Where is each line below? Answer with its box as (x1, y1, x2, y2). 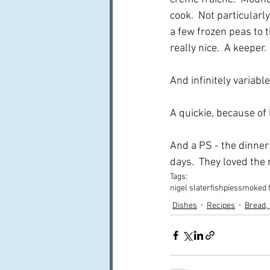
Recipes (207, 200, 235, 211)
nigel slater (170, 183, 210, 193)
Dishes (172, 200, 197, 211)
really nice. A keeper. (170, 42, 266, 55)
